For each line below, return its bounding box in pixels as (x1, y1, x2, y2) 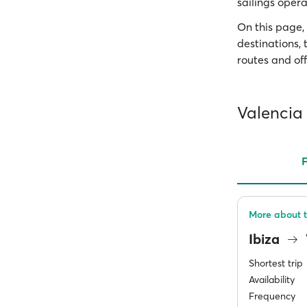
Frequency (249, 290, 295, 302)
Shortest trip (249, 257, 303, 269)
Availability (249, 273, 295, 286)
